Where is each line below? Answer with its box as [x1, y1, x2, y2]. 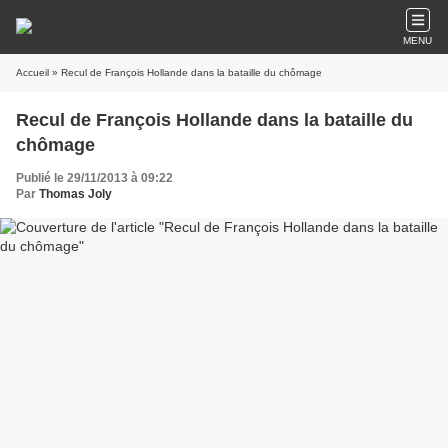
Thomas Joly [39, 187, 112, 201]
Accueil [16, 67, 49, 78]
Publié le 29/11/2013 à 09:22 [16, 171, 173, 185]
